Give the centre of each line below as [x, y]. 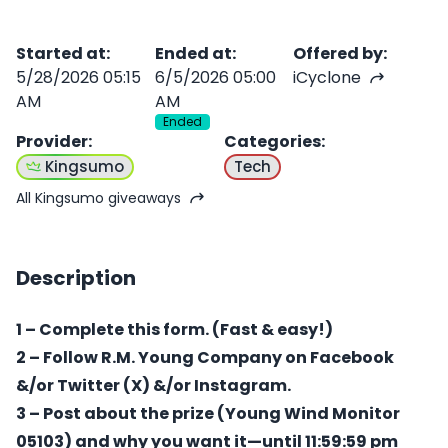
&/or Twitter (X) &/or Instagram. [153, 385]
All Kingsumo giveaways [98, 197]
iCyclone [327, 77]
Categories [272, 141]
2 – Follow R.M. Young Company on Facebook [205, 357]
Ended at [193, 53]
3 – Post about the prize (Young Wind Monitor [208, 413]
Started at [61, 53]
